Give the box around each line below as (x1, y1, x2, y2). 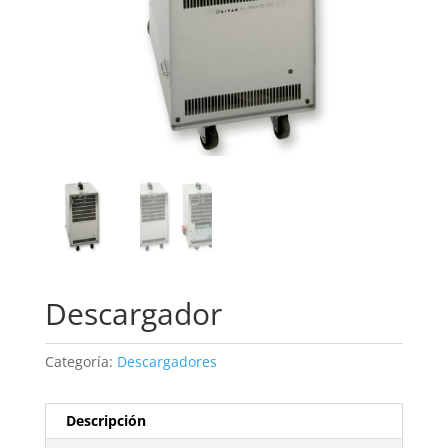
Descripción (65, 410, 146, 430)
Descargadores (116, 351, 217, 371)
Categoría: (44, 351, 117, 371)
